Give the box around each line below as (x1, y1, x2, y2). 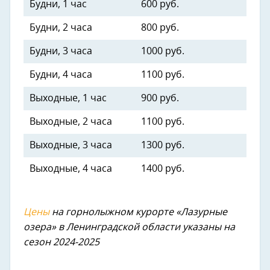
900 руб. (141, 93, 179, 104)
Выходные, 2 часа (30, 117, 112, 127)
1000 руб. (141, 46, 184, 57)
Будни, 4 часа (30, 70, 92, 80)
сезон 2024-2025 (24, 237, 99, 248)
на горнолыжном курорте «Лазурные (49, 207, 227, 218)
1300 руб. (141, 140, 184, 151)
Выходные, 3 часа (30, 140, 112, 151)
